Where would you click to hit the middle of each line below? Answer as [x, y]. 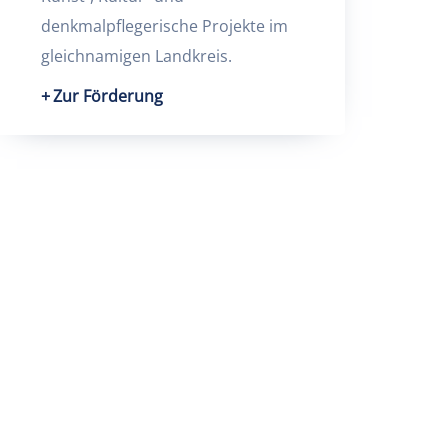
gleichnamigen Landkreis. [136, 56]
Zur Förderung [107, 96]
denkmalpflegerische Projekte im [164, 26]
